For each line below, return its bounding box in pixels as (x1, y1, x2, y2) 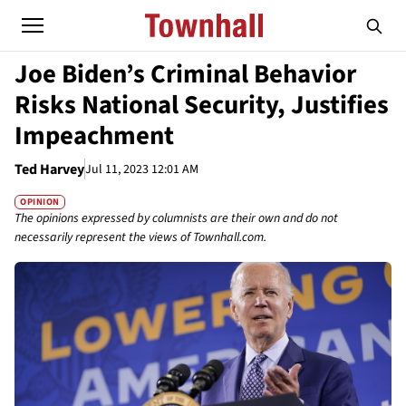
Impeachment (14, 118, 174, 154)
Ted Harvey (14, 159, 84, 179)
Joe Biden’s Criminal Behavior (14, 56, 356, 92)
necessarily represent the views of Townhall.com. (14, 228, 266, 247)
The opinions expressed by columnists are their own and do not (14, 209, 338, 228)
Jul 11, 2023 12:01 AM (85, 159, 198, 179)
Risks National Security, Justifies (14, 87, 389, 123)
